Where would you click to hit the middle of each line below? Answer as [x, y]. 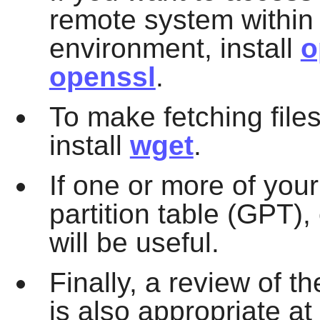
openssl [102, 76]
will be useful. [134, 242]
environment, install [175, 48]
